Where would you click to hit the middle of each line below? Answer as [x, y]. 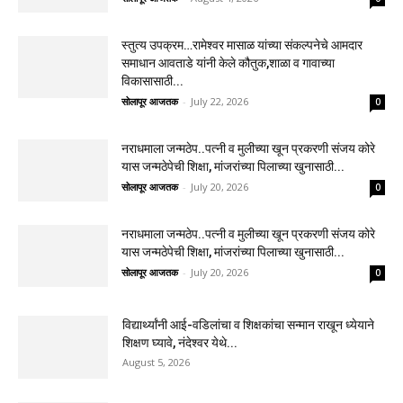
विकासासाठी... [152, 81]
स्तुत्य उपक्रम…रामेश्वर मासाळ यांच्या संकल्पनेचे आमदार [242, 45]
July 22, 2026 [219, 102]
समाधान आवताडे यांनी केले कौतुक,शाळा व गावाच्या [228, 63]
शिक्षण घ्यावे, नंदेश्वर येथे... [180, 343]
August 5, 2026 [156, 363]
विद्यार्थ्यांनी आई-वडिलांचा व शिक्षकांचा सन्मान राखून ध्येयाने [248, 325]
